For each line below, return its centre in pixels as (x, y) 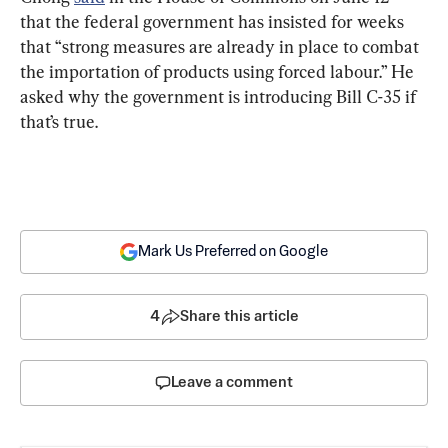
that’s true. (59, 122)
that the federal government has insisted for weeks (214, 22)
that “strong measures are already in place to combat (221, 47)
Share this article (239, 317)
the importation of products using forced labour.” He (219, 72)
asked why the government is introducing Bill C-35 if (220, 97)
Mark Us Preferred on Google (233, 252)
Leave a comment (232, 383)
